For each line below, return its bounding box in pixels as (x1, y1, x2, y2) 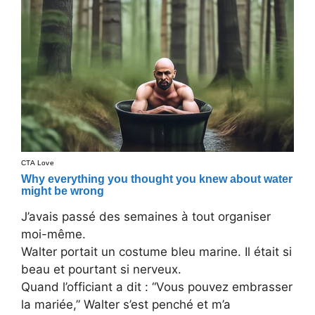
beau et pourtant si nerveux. (21, 262, 181, 277)
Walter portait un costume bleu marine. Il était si (21, 245, 292, 259)
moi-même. (21, 227, 86, 242)
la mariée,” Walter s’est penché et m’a (21, 297, 231, 312)
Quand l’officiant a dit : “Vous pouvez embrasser (21, 280, 292, 295)
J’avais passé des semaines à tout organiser (21, 210, 271, 224)
